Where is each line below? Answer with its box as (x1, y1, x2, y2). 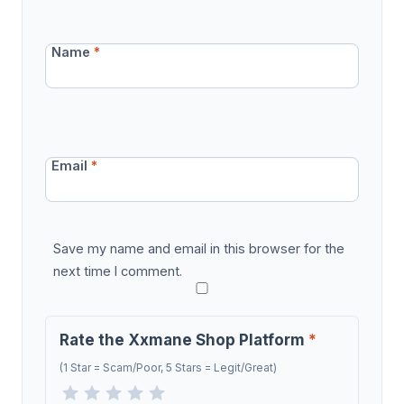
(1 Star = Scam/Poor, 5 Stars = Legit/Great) (60, 360, 277, 374)
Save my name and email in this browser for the (52, 240, 344, 256)
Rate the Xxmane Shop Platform (60, 330, 308, 349)
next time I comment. (52, 262, 182, 279)
